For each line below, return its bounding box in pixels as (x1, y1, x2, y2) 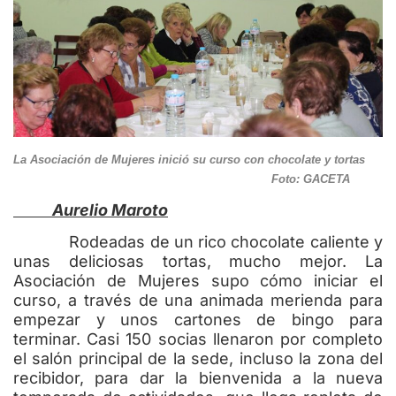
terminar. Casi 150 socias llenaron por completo (13, 330, 383, 349)
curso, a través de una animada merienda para (13, 291, 383, 310)
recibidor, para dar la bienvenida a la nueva (13, 369, 383, 388)
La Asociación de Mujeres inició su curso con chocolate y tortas (13, 153, 383, 167)
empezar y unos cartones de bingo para (13, 310, 383, 330)
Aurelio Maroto (13, 200, 168, 219)
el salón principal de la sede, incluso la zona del (13, 349, 383, 369)
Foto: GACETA (13, 172, 350, 187)
